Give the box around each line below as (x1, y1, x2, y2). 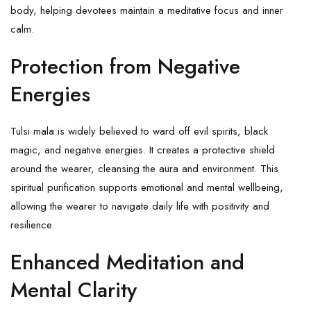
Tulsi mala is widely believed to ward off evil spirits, (10, 123, 244, 139)
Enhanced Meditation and (10, 246, 244, 277)
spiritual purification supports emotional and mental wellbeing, (10, 179, 283, 195)
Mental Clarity (10, 274, 137, 305)
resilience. (10, 217, 54, 233)
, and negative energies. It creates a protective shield (37, 142, 275, 158)
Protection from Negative (10, 51, 240, 81)
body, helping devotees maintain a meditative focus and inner (10, 2, 283, 18)
